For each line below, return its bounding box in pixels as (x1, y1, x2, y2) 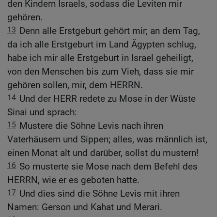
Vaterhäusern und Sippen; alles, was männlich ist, (7, 134, 207, 145)
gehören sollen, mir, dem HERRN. (7, 79, 143, 91)
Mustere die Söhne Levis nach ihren (19, 120, 163, 132)
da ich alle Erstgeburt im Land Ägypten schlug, (7, 39, 196, 50)
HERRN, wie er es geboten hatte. (7, 174, 139, 186)
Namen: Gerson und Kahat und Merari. (7, 201, 162, 213)
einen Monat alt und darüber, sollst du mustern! (7, 147, 199, 159)
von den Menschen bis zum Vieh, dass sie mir (7, 66, 194, 77)
